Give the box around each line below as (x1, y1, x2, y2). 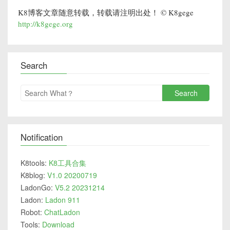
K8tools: (21, 158, 49, 168)
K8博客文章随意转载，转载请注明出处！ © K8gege (18, 7, 194, 18)
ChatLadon (44, 207, 80, 218)
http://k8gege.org (18, 18, 73, 29)
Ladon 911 (45, 195, 80, 205)
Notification (21, 131, 63, 144)
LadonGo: (21, 182, 55, 193)
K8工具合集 (49, 158, 86, 168)
